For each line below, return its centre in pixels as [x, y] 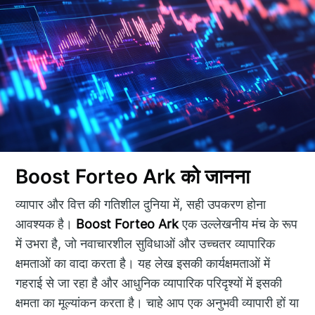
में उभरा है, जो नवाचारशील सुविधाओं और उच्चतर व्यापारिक [146, 244]
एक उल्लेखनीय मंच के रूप [238, 224]
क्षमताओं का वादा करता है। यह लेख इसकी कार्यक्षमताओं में [143, 264]
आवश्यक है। [46, 224]
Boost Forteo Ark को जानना [133, 176]
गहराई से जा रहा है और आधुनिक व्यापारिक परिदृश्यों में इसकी [149, 283]
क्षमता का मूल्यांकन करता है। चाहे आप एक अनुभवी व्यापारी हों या [157, 303]
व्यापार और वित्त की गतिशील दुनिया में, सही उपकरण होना [141, 205]
